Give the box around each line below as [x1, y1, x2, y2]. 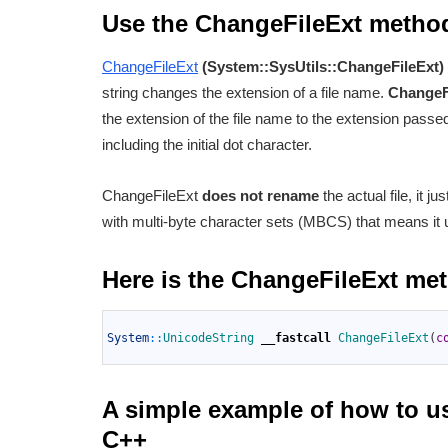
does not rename [202, 187, 319, 205]
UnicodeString [163, 331, 261, 346]
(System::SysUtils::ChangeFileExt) [202, 58, 444, 76]
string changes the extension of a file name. [102, 84, 388, 102]
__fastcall [261, 331, 331, 346]
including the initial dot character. [102, 136, 312, 154]
